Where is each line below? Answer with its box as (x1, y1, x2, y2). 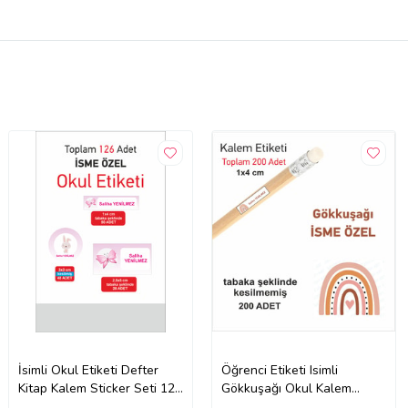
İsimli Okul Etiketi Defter (18, 362, 159, 380)
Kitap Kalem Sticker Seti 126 (18, 380, 183, 398)
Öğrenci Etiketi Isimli (221, 362, 339, 380)
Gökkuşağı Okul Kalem (221, 380, 352, 398)
